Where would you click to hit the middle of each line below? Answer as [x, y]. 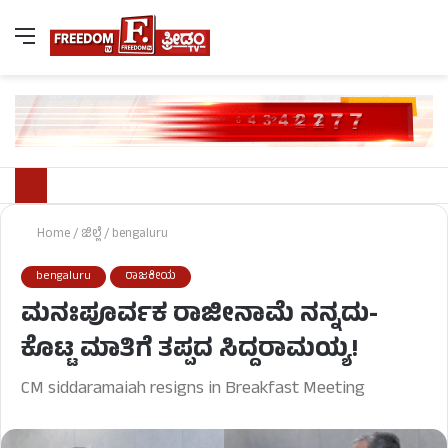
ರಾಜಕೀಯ [150, 277]
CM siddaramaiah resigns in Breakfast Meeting [193, 390]
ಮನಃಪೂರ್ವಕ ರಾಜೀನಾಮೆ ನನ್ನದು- [199, 317]
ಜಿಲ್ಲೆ [91, 235]
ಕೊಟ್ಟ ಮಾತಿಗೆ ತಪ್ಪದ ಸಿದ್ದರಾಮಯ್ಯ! [189, 352]
